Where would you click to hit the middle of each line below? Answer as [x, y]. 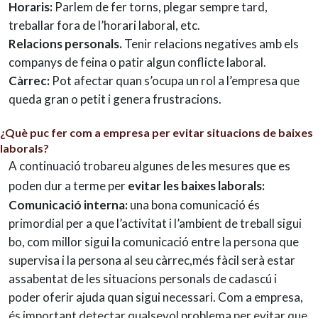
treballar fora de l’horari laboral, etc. [104, 25]
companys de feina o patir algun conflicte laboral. [137, 62]
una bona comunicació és [195, 204]
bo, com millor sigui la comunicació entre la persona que [154, 241]
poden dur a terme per [68, 185]
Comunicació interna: [69, 204]
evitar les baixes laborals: [196, 185]
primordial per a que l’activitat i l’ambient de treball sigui [155, 223]
